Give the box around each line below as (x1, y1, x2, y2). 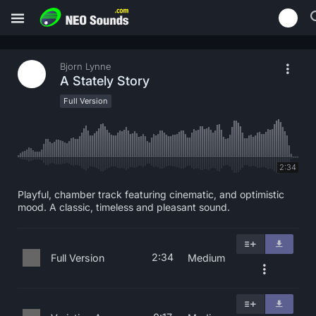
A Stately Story (60, 73, 150, 88)
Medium (188, 252, 226, 264)
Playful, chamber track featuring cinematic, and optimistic (18, 188, 284, 200)
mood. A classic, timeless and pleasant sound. (18, 201, 230, 213)
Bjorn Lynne (60, 61, 111, 72)
